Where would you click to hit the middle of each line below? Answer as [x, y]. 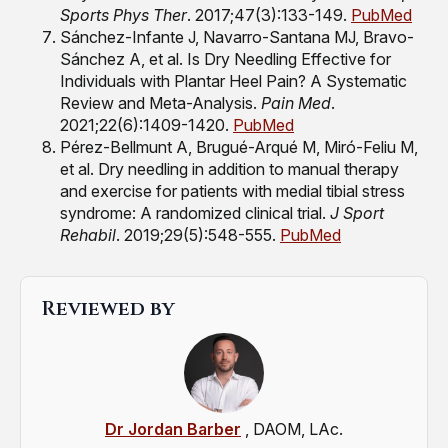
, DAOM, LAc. [294, 429]
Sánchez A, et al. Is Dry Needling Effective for [225, 59]
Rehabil [88, 235]
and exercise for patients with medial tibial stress [232, 191]
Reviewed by [108, 309]
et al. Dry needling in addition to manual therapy [229, 169]
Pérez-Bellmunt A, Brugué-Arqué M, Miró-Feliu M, [239, 147]
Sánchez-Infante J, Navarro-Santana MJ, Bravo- [237, 37]
